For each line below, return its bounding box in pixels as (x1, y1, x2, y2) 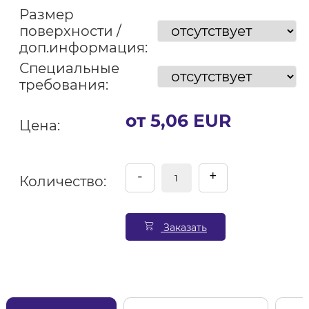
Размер (19, 6, 74, 23)
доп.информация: (19, 39, 148, 56)
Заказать (160, 221, 207, 234)
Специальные (19, 60, 119, 77)
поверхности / (19, 23, 121, 39)
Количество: (19, 173, 106, 190)
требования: (19, 77, 108, 93)
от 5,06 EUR (125, 110, 231, 131)
